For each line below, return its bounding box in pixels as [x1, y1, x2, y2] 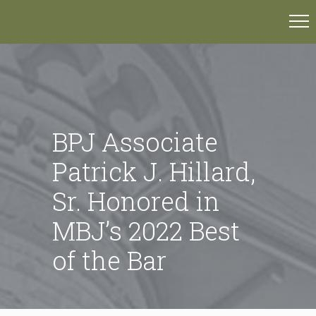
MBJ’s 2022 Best [52, 214, 240, 248]
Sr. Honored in [52, 184, 219, 218]
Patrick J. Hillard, [52, 154, 255, 188]
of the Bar [52, 243, 166, 277]
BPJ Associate [52, 125, 218, 159]
